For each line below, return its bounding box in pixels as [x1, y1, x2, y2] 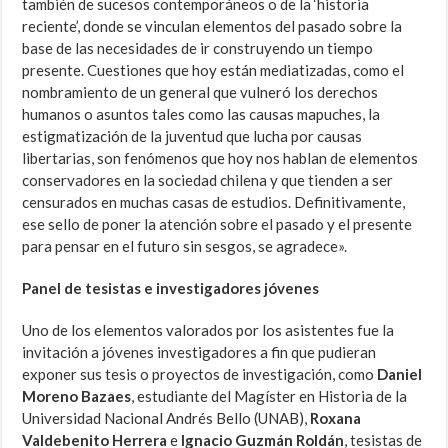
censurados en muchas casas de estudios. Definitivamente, [22, 193, 406, 212]
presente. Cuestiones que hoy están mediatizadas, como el [22, 61, 405, 80]
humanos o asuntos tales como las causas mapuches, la [22, 105, 381, 124]
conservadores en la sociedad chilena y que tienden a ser [22, 171, 394, 190]
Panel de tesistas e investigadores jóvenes [22, 279, 320, 298]
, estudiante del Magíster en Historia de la [131, 387, 408, 406]
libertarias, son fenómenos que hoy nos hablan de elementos [22, 149, 419, 168]
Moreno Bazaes [22, 387, 132, 406]
